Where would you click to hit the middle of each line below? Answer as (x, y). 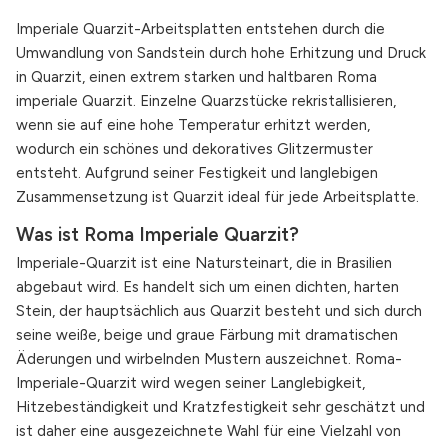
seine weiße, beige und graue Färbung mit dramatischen (207, 334)
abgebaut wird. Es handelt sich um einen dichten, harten (207, 286)
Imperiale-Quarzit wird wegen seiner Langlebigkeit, (190, 382)
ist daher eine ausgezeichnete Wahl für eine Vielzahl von (208, 430)
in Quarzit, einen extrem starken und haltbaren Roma (196, 77)
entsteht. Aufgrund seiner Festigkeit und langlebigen (197, 173)
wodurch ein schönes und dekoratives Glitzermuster (194, 149)
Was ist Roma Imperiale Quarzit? (157, 234)
